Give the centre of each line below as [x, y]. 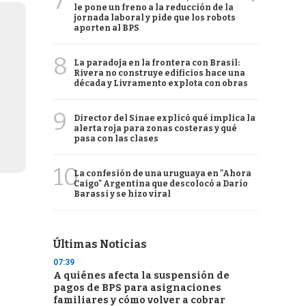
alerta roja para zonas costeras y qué [155, 128]
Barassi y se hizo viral [122, 194]
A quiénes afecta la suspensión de [141, 276]
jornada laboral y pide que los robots [155, 18]
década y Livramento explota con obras [161, 83]
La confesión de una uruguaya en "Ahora [163, 173]
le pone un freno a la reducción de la [154, 8]
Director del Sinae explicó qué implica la [165, 118]
